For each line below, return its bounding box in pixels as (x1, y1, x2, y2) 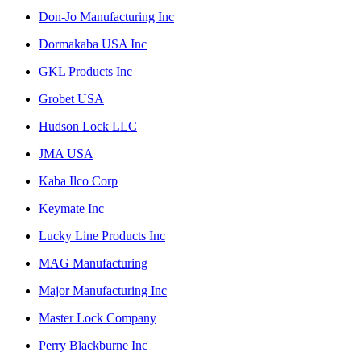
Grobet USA (39, 91, 104, 106)
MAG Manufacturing (39, 255, 147, 270)
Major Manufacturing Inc (39, 283, 167, 297)
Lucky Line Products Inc (39, 228, 165, 243)
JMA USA (39, 146, 93, 160)
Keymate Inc (39, 201, 104, 215)
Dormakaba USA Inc (39, 36, 147, 51)
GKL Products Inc (39, 64, 132, 78)
